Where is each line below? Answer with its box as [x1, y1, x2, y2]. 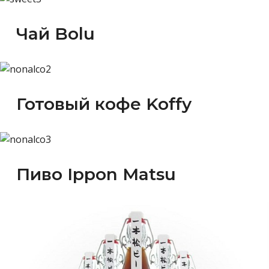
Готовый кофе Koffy [16, 93, 192, 114]
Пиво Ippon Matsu [16, 163, 176, 184]
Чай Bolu [16, 23, 95, 44]
